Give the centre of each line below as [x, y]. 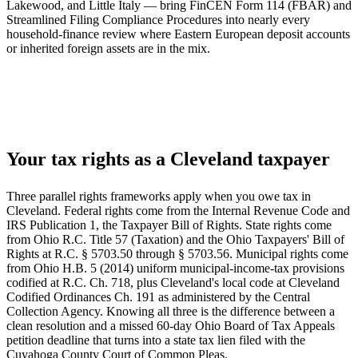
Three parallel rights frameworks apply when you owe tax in [159, 196]
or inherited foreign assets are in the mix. [108, 48]
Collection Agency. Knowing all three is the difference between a [171, 311]
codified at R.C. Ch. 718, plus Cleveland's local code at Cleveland [173, 282]
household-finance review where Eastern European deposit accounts [178, 34]
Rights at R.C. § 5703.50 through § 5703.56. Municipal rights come [177, 253]
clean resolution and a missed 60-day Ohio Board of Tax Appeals [171, 325]
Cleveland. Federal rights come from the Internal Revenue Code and [178, 210]
